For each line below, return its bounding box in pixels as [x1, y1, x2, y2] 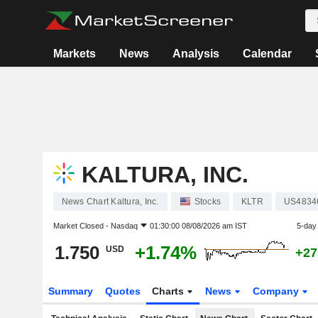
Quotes [104, 285, 141, 297]
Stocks [194, 197, 221, 207]
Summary [48, 285, 93, 297]
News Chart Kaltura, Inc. [61, 197, 159, 207]
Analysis [172, 48, 220, 60]
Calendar [243, 48, 292, 60]
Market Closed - [53, 221, 111, 230]
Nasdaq [110, 221, 138, 230]
